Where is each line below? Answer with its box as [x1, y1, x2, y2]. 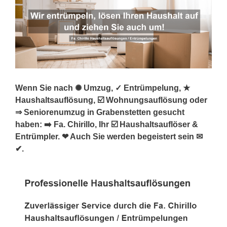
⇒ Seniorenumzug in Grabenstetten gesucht [15, 107, 184, 117]
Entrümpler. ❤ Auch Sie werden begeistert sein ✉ [15, 132, 203, 141]
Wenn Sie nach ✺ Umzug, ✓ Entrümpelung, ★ [15, 83, 190, 92]
